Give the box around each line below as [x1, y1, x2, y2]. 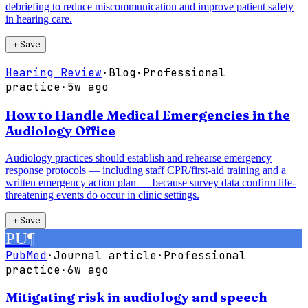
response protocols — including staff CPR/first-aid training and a [5, 164, 286, 176]
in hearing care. [5, 13, 72, 25]
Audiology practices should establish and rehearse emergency [5, 151, 272, 164]
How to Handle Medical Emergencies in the [5, 107, 290, 123]
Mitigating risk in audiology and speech [5, 289, 267, 306]
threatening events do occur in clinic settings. [5, 188, 199, 201]
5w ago [67, 80, 109, 95]
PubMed [5, 247, 47, 263]
